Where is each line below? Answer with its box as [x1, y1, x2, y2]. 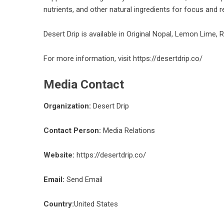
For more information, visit [43, 54, 133, 63]
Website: [43, 150, 74, 159]
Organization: [43, 101, 91, 110]
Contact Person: [43, 126, 101, 135]
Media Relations [101, 126, 155, 135]
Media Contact [43, 77, 124, 91]
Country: [43, 199, 74, 208]
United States [74, 199, 118, 208]
